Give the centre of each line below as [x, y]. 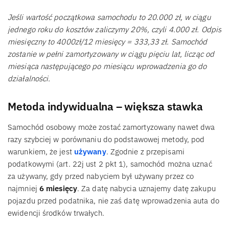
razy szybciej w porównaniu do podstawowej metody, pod [106, 139]
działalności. [29, 78]
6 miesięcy [58, 188]
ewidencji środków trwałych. [56, 213]
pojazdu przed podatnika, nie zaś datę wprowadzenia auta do [113, 200]
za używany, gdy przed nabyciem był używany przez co [101, 176]
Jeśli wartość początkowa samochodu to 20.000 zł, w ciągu [109, 17]
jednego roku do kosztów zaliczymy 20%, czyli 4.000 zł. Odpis [115, 29]
